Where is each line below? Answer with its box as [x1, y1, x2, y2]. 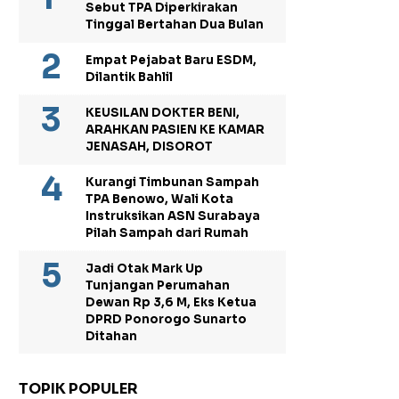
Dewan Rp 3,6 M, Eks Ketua [85, 294, 256, 310]
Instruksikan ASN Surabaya [85, 208, 260, 224]
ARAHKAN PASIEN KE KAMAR [85, 121, 265, 137]
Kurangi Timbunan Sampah [85, 174, 259, 190]
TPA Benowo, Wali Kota [85, 191, 233, 207]
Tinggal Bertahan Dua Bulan [85, 16, 264, 32]
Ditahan [85, 328, 137, 344]
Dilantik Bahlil [85, 69, 173, 85]
